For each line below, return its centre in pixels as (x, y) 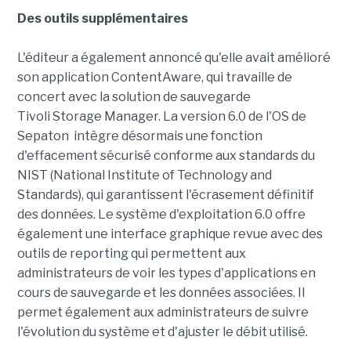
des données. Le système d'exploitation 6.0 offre (161, 214)
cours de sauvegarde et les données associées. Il (161, 293)
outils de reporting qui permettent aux (131, 253)
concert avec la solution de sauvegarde (134, 97)
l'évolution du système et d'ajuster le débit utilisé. (162, 332)
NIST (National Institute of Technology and (144, 175)
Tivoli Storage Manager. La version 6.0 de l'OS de (161, 116)
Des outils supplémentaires (102, 18)
